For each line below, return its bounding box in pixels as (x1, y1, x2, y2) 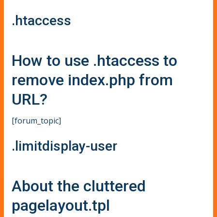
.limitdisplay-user (12, 138, 117, 155)
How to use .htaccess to (12, 51, 177, 70)
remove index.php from (12, 70, 173, 89)
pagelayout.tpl (12, 196, 110, 215)
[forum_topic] (12, 115, 61, 126)
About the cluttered (12, 177, 146, 196)
